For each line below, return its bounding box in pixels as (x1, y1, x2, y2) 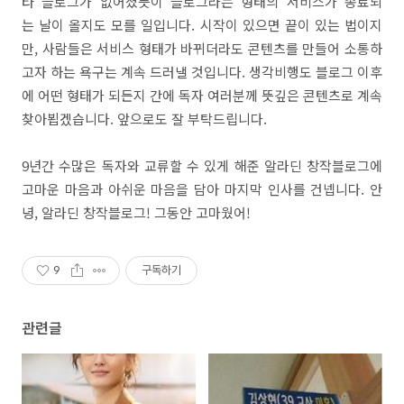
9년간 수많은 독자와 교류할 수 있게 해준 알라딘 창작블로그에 (22, 155, 382, 175)
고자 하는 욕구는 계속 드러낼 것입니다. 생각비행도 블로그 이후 (22, 61, 382, 81)
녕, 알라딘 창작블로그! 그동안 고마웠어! (22, 202, 251, 222)
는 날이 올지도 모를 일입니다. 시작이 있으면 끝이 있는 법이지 (22, 14, 382, 34)
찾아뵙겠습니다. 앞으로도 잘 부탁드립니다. (22, 108, 267, 128)
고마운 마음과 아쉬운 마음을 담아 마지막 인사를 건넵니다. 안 (22, 179, 382, 198)
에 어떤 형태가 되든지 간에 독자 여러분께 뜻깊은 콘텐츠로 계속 (22, 85, 382, 105)
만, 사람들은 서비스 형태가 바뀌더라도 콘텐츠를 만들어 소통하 (22, 38, 382, 58)
